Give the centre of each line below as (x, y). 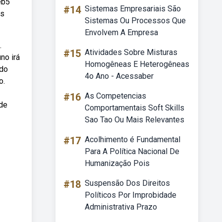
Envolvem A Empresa (121, 32)
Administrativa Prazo (121, 207)
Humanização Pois (117, 163)
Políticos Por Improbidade (131, 195)
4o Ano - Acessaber (119, 76)
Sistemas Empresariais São (133, 9)
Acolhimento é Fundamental (133, 139)
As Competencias (115, 96)
